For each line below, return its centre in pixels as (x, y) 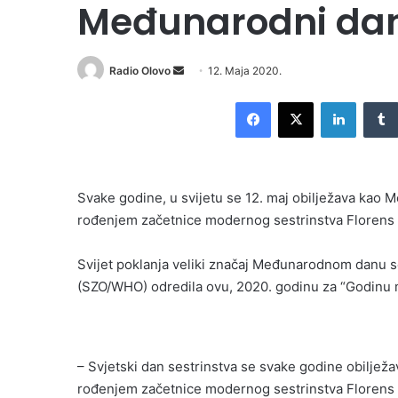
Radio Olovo (140, 71)
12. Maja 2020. (245, 71)
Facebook (297, 102)
